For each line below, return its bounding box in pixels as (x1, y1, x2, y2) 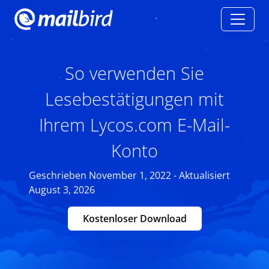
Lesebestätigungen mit (45, 87, 224, 110)
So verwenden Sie (65, 61, 204, 85)
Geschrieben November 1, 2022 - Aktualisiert (29, 169, 230, 182)
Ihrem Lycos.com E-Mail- (39, 113, 230, 136)
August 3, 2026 (29, 183, 95, 196)
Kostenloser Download (82, 212, 187, 225)
